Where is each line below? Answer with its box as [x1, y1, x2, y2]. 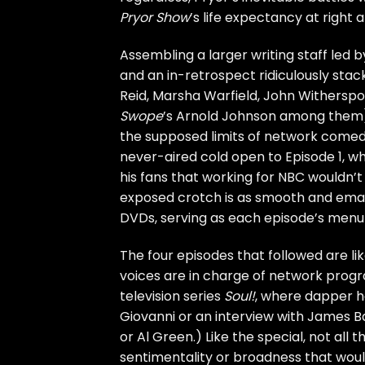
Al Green [137, 327, 193, 346]
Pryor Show [120, 8, 190, 28]
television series [120, 286, 224, 306]
